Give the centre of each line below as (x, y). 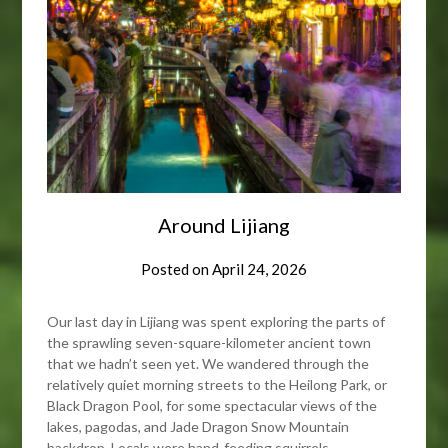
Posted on (176, 268)
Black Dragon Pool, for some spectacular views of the (212, 405)
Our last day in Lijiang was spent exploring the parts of (216, 321)
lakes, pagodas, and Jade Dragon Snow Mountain (198, 426)
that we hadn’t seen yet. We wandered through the (208, 363)
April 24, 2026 (259, 268)
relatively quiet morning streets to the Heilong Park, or (217, 384)
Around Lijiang (224, 224)
